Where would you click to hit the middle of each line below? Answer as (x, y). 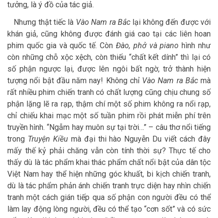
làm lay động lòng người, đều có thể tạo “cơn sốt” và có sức (109, 209)
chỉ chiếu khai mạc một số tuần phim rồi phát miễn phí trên (109, 116)
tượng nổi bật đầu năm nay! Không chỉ (75, 81)
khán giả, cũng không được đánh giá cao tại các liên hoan (109, 34)
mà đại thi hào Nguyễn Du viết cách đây (139, 139)
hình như (195, 46)
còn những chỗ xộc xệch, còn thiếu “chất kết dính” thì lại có (109, 57)
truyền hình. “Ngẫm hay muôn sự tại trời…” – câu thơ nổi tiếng (109, 127)
